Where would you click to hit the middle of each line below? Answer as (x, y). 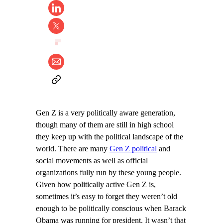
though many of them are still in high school (105, 125)
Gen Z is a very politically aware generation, (106, 113)
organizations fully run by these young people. (109, 173)
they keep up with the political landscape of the (110, 137)
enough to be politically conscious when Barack (111, 209)
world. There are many (73, 149)
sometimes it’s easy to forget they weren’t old (107, 197)
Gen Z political (133, 149)
